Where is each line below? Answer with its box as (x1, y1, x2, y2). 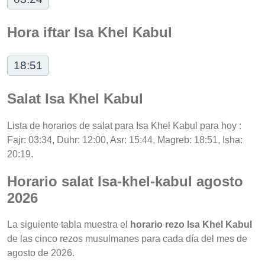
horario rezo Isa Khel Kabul (130, 219, 252, 230)
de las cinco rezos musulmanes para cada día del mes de (7, 234, 247, 244)
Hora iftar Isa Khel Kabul (7, 24, 172, 40)
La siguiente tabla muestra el (7, 219, 130, 230)
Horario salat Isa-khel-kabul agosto (7, 173, 243, 189)
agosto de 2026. (7, 248, 75, 258)
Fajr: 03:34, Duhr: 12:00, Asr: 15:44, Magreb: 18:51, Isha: (7, 134, 243, 145)
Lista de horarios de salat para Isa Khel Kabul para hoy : (7, 120, 241, 131)
